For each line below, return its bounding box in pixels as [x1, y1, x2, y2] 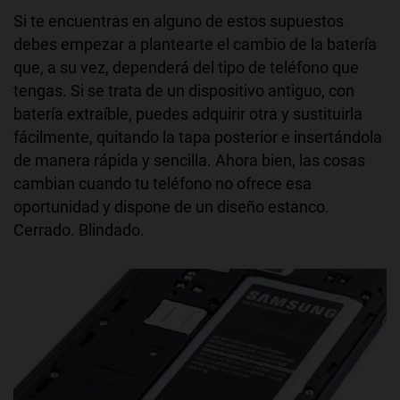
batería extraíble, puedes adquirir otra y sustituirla [13, 104, 362, 124]
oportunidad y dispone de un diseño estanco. [13, 197, 329, 217]
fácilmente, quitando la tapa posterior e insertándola [13, 128, 382, 147]
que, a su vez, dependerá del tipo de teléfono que [13, 58, 359, 78]
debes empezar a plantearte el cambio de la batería [13, 35, 377, 54]
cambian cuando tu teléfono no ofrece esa [13, 174, 312, 194]
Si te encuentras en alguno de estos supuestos [13, 12, 344, 31]
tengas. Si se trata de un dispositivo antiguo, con [13, 81, 354, 101]
